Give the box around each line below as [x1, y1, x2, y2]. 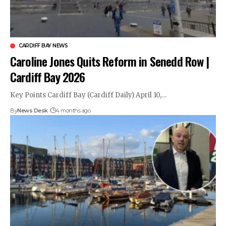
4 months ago [55, 106, 91, 114]
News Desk [17, 106, 48, 114]
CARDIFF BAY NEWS [19, 42, 68, 49]
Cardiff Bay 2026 [10, 67, 85, 86]
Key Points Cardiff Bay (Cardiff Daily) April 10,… [10, 90, 166, 99]
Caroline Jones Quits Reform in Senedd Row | [10, 51, 209, 70]
